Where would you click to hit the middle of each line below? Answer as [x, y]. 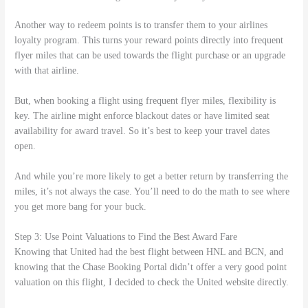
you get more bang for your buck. [81, 206]
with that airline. [47, 71]
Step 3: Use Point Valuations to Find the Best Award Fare [126, 236]
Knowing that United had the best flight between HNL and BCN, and [149, 252]
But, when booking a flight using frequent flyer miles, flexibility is [145, 101]
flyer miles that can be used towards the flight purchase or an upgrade [150, 56]
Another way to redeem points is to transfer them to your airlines [141, 25]
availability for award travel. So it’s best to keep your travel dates [142, 131]
